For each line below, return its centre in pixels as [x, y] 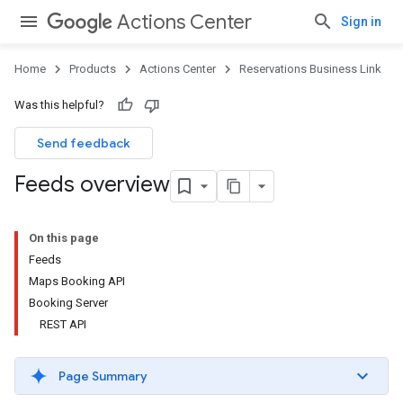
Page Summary [103, 376]
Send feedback [84, 143]
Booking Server [68, 303]
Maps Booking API [77, 281]
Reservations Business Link [310, 69]
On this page [64, 238]
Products [93, 69]
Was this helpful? [59, 105]
